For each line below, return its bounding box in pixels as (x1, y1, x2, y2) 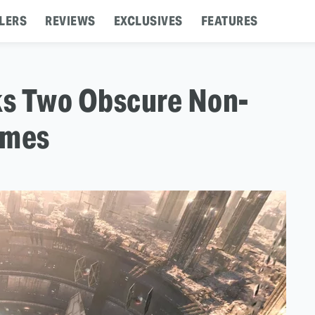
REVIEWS (45, 13, 96, 29)
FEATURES (200, 13, 258, 29)
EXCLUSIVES (113, 13, 183, 29)
